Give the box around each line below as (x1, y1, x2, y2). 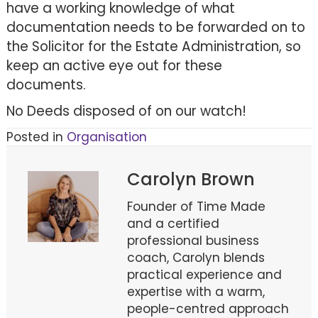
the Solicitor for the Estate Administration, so (6, 36, 301, 56)
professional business (126, 231, 259, 249)
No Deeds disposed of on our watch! (6, 101, 246, 121)
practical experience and (126, 265, 282, 283)
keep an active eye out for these (6, 55, 222, 75)
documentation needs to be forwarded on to (6, 17, 305, 37)
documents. (6, 75, 93, 94)
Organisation (66, 128, 147, 146)
